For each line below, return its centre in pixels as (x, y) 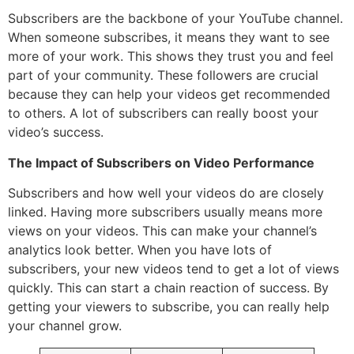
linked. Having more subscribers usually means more (165, 211)
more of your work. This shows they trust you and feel (171, 56)
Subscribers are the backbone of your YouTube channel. (175, 19)
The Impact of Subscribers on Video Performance (161, 162)
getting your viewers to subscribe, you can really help (169, 306)
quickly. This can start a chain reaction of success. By (168, 287)
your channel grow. (65, 325)
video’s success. (56, 132)
